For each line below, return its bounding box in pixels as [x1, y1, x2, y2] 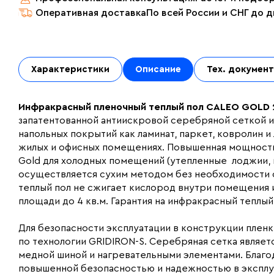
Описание [135, 65, 181, 74]
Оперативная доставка [35, 8, 146, 18]
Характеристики [31, 65, 109, 74]
